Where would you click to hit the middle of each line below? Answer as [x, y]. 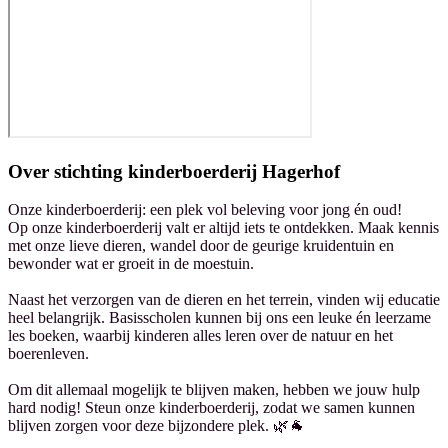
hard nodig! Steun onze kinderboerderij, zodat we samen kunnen [211, 408]
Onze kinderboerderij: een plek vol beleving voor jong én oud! [205, 210]
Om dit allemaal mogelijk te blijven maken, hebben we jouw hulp [214, 390]
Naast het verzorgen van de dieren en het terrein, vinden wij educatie [224, 300]
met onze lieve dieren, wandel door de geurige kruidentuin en [201, 246]
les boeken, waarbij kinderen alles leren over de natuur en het [200, 336]
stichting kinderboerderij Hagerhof [197, 171]
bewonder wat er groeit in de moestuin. [131, 264]
